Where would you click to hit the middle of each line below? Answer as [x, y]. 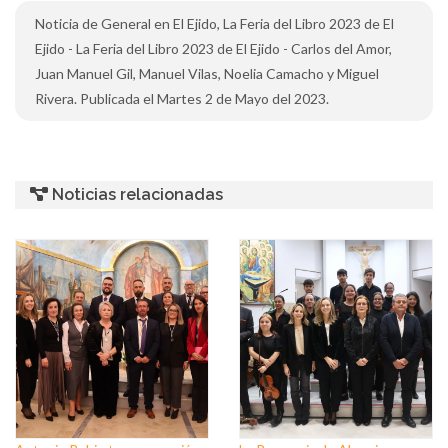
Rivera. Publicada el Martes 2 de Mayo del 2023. [182, 99]
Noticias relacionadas [135, 195]
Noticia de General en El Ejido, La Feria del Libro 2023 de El [214, 24]
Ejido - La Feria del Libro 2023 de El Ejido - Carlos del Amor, [213, 49]
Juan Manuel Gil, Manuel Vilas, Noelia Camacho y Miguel [207, 74]
